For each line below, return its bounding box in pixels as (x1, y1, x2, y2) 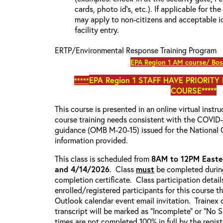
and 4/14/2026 (55, 164, 110, 174)
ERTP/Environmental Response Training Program (55, 45, 217, 55)
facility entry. (75, 24, 119, 35)
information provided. (55, 135, 128, 145)
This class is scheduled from (55, 153, 151, 164)
